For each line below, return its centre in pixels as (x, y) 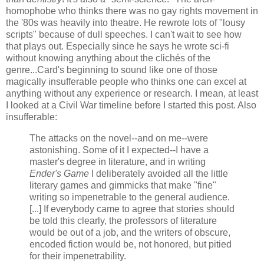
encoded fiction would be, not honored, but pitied (131, 245)
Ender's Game (59, 174)
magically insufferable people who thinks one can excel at (126, 82)
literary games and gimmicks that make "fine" (123, 186)
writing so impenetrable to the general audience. (130, 197)
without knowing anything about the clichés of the (108, 58)
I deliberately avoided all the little (159, 174)
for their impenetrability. (78, 256)
